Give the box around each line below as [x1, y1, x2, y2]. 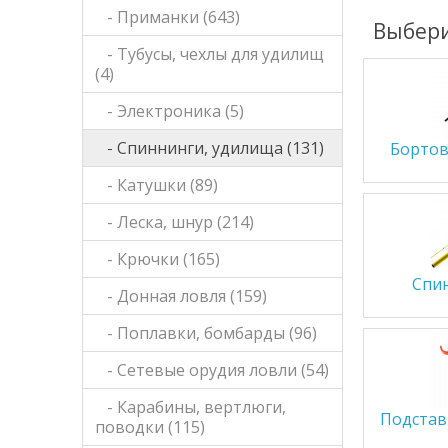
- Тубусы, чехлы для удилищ [95, 43, 325, 65]
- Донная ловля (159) [95, 285, 268, 307]
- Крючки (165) [95, 248, 221, 270]
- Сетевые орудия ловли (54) [95, 359, 330, 381]
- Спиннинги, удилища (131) [95, 137, 325, 159]
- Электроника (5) [95, 100, 245, 122]
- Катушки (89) [95, 174, 219, 196]
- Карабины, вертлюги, [95, 396, 287, 418]
